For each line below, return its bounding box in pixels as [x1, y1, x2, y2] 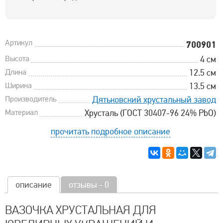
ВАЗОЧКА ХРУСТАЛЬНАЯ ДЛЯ [5, 203, 156, 218]
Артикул [5, 37, 32, 48]
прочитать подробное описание [50, 125, 170, 137]
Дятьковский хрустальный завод [92, 94, 216, 105]
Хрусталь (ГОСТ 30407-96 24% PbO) [84, 107, 216, 118]
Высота [5, 53, 29, 64]
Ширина [5, 80, 32, 91]
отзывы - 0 [69, 179, 109, 190]
